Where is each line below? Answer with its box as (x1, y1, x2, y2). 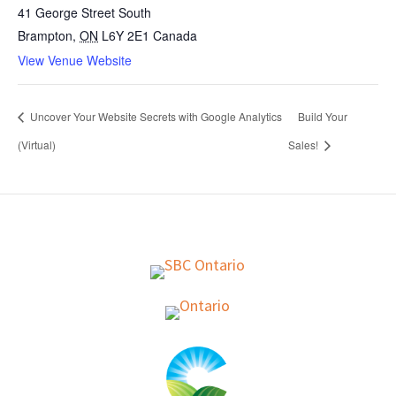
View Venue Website (18, 50, 132, 69)
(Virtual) (18, 137, 56, 153)
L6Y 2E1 (102, 26, 149, 44)
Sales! (288, 137, 322, 153)
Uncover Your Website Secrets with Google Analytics (27, 109, 282, 125)
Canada (153, 26, 197, 44)
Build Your (298, 109, 348, 125)
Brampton (18, 26, 72, 44)
